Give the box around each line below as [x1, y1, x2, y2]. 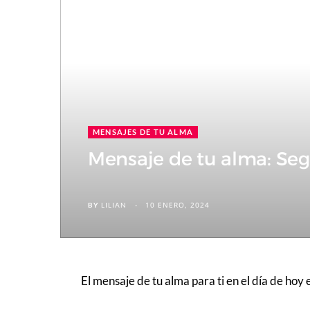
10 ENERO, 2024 [145, 200, 210, 210]
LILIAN [101, 201, 127, 209]
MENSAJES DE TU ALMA [93, 127, 193, 137]
